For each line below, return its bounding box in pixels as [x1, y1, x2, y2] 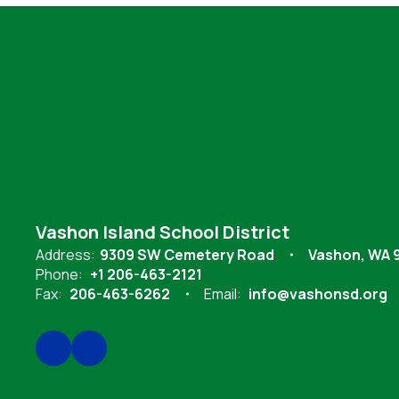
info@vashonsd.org [248, 283, 387, 304]
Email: [204, 283, 241, 304]
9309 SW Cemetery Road [100, 244, 274, 265]
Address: [36, 244, 95, 265]
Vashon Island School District [36, 219, 289, 244]
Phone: [36, 264, 83, 284]
